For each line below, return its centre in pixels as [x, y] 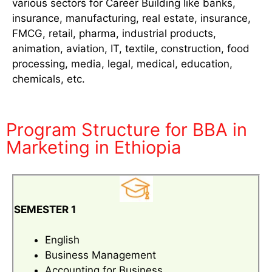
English [62, 240]
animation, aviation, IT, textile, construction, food [131, 49]
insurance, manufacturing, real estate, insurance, [131, 19]
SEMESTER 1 [45, 209]
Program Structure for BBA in [127, 129]
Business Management [100, 255]
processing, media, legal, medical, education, [122, 64]
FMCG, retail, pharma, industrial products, [114, 34]
